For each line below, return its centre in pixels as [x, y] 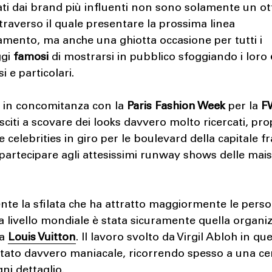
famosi [31, 57]
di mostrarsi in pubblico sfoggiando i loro [160, 57]
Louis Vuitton [42, 238]
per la [243, 107]
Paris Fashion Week [176, 107]
